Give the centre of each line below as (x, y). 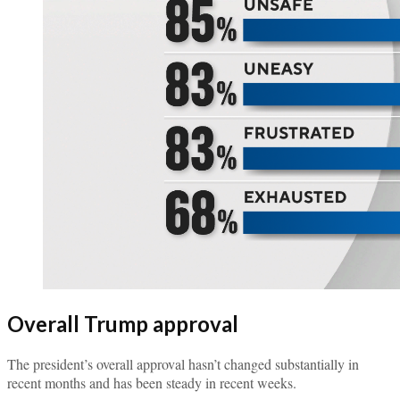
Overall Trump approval (123, 323)
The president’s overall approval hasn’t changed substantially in (183, 363)
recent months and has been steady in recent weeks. (152, 382)
